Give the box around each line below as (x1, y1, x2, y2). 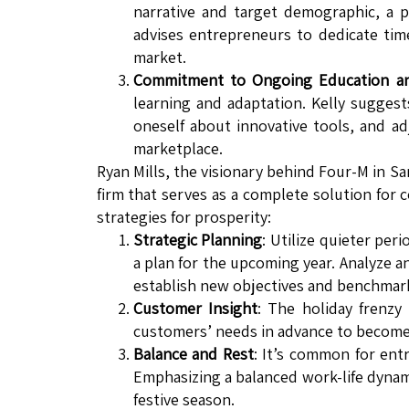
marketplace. (132, 138, 223, 160)
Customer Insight (132, 298, 257, 320)
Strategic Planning (132, 229, 263, 251)
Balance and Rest (132, 343, 254, 365)
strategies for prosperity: (96, 206, 271, 228)
